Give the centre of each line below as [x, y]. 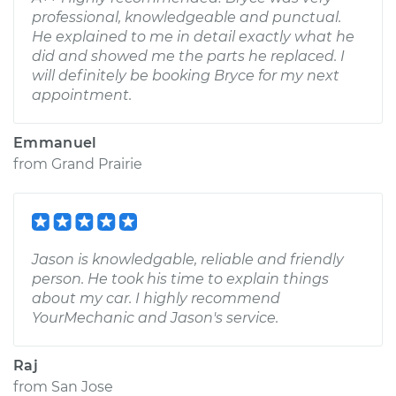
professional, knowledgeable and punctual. [187, 17]
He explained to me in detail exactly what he [193, 37]
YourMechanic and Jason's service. [155, 318]
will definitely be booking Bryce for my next [186, 76]
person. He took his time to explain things [180, 279]
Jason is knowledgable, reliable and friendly [188, 259]
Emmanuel [55, 143]
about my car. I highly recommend [156, 298]
